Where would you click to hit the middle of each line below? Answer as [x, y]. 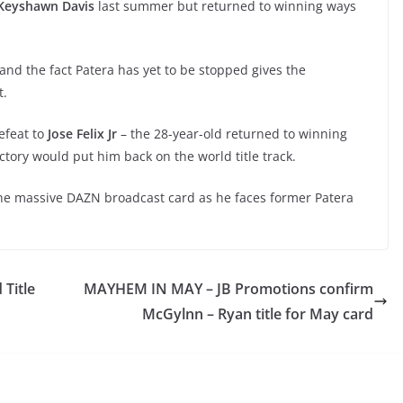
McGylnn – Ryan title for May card [258, 313]
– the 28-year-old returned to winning [234, 133]
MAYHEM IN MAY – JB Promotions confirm [228, 288]
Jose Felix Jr [84, 133]
